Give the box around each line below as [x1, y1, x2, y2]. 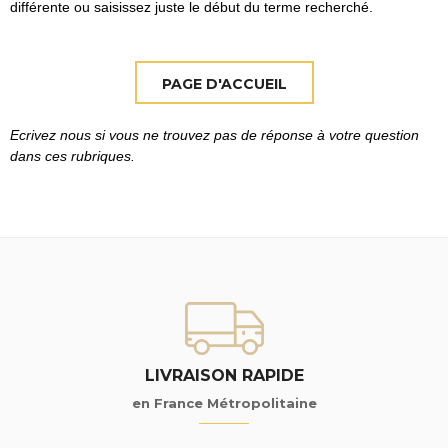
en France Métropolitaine [131, 394, 317, 411]
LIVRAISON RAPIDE [144, 365, 304, 385]
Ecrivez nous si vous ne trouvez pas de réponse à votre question [10, 126, 419, 143]
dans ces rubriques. [10, 147, 135, 164]
